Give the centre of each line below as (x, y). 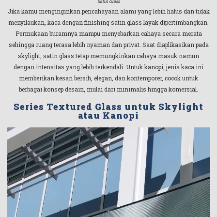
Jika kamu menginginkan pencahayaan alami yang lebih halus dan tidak (108, 11)
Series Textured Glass (69, 106)
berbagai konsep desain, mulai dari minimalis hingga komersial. (108, 89)
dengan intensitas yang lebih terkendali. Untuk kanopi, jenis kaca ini (108, 67)
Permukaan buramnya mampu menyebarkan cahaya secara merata (108, 34)
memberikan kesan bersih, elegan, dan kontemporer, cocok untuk (108, 78)
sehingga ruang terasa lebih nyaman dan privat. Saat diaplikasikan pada (108, 45)
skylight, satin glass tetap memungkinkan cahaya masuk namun (108, 56)
